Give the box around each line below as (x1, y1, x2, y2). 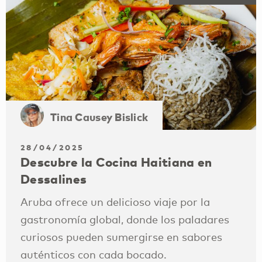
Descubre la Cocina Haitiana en (20, 154, 212, 170)
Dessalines (20, 171, 87, 187)
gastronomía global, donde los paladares (20, 212, 229, 226)
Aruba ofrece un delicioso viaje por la (20, 195, 210, 208)
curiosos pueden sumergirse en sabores (20, 230, 222, 243)
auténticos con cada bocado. (20, 247, 167, 261)
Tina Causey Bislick (50, 109, 149, 123)
